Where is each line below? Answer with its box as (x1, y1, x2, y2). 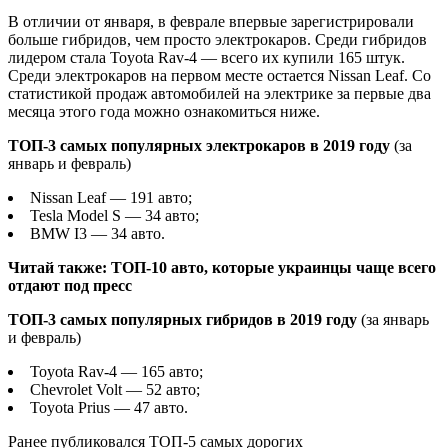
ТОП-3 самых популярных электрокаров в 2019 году (8, 136, 394, 154)
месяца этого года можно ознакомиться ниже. (8, 102, 320, 120)
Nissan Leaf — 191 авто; (30, 188, 192, 206)
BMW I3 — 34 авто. (30, 224, 165, 242)
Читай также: (8, 258, 111, 276)
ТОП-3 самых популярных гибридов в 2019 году (8, 310, 361, 328)
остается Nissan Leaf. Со (267, 66, 431, 84)
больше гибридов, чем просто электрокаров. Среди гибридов (8, 30, 427, 48)
